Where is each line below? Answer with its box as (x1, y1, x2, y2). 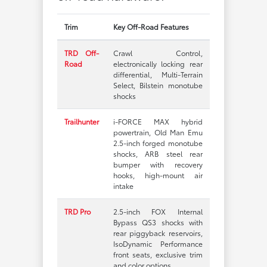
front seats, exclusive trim (113, 249, 203, 259)
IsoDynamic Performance (113, 238, 203, 249)
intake (113, 180, 133, 191)
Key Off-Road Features (113, 21, 189, 32)
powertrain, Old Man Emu (113, 126, 203, 137)
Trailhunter (64, 116, 99, 126)
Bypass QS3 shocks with (113, 216, 203, 227)
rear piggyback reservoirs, (113, 227, 203, 238)
